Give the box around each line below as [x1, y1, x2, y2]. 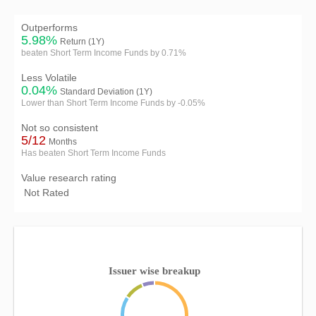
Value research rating [21, 172, 116, 183]
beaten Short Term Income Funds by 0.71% [21, 48, 186, 58]
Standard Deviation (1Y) [60, 87, 152, 97]
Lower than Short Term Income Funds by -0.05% [21, 98, 205, 108]
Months [49, 137, 77, 147]
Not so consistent [21, 122, 98, 133]
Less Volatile [21, 72, 77, 83]
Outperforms [21, 22, 78, 33]
